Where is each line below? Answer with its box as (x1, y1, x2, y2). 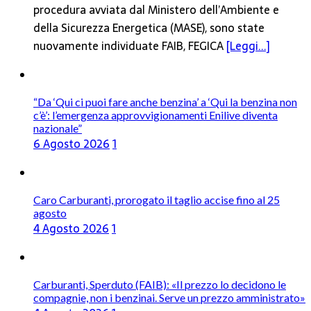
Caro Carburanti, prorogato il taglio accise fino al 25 (33, 192, 280, 206)
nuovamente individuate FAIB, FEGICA (33, 36, 226, 55)
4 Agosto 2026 (33, 219, 109, 237)
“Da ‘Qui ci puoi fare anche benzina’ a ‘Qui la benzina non (33, 94, 297, 108)
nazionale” (33, 121, 82, 135)
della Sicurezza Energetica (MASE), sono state (33, 18, 264, 37)
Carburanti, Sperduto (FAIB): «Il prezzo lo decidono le (33, 277, 286, 291)
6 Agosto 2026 (33, 134, 110, 153)
